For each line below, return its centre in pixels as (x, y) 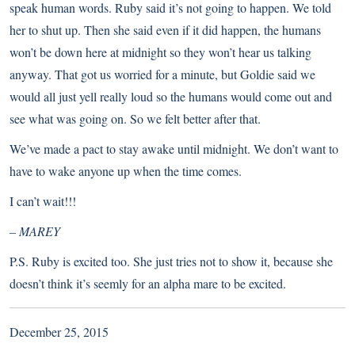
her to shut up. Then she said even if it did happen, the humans (165, 30)
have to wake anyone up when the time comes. (126, 171)
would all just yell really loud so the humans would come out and (171, 97)
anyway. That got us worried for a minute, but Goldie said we (162, 74)
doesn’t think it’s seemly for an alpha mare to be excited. (148, 284)
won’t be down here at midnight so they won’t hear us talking (160, 52)
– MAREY (35, 231)
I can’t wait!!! (43, 201)
